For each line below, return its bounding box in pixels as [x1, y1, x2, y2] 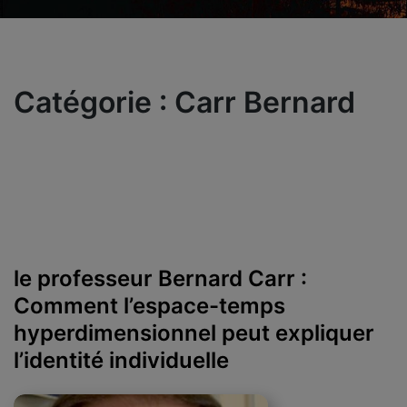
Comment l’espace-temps [14, 292, 285, 319]
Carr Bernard [174, 84, 355, 120]
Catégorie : [14, 84, 174, 120]
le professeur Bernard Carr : [14, 264, 307, 292]
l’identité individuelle [14, 346, 229, 373]
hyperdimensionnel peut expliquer [14, 319, 374, 346]
